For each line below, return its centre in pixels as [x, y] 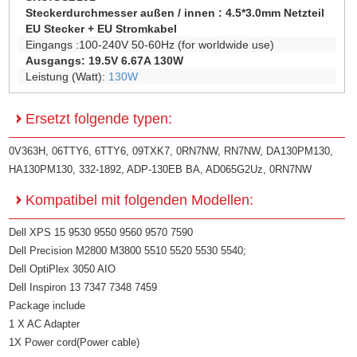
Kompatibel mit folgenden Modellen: [138, 200]
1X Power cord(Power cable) [75, 343]
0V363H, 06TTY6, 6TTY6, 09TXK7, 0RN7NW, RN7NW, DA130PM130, [171, 151]
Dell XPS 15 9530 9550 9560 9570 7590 [101, 233]
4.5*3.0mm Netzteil [275, 13]
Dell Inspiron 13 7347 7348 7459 [83, 288]
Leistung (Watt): [67, 77]
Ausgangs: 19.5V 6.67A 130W [105, 61]
